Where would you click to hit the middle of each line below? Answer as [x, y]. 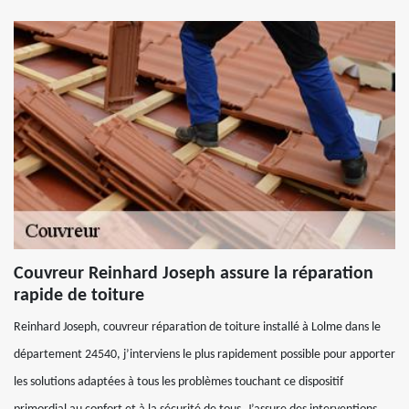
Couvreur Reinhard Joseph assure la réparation [194, 274]
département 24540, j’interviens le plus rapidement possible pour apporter [204, 355]
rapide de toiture [79, 296]
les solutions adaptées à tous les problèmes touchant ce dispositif [178, 382]
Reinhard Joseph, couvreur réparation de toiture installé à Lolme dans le [197, 327]
